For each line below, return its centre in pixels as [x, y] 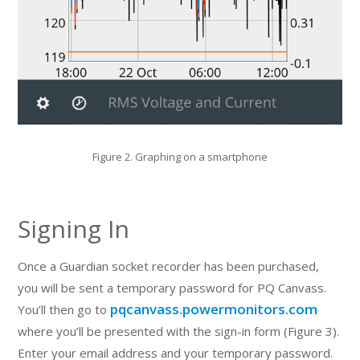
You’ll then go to [64, 309]
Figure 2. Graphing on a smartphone [180, 156]
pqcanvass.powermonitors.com [214, 309]
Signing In [74, 228]
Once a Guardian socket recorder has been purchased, [169, 266]
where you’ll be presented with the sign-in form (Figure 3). [179, 331]
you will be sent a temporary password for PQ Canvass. [172, 287]
